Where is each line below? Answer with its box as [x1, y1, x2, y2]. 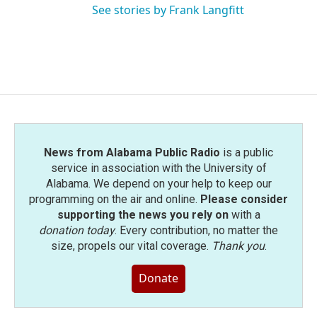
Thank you [211, 239, 265, 253]
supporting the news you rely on [57, 208, 229, 221]
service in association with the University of [50, 161, 267, 175]
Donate [139, 270, 178, 286]
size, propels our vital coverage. [50, 239, 212, 253]
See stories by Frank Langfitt [92, 2, 244, 18]
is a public [220, 146, 273, 159]
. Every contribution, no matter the [115, 224, 278, 237]
